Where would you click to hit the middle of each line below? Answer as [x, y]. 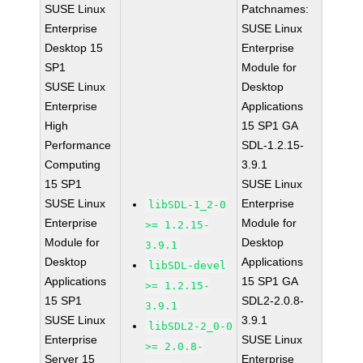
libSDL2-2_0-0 [191, 326]
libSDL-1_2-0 [188, 205]
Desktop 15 [74, 48]
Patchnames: [275, 9]
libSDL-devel [188, 265]
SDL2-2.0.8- [273, 301]
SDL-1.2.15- [273, 145]
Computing [73, 164]
